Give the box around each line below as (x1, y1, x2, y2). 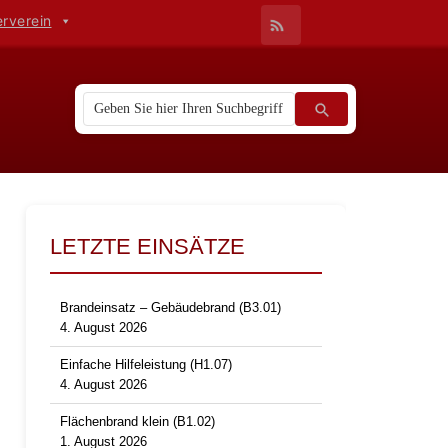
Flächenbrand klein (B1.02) (60, 414, 215, 430)
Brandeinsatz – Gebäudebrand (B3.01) (60, 300, 281, 316)
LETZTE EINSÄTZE (50, 234, 245, 260)
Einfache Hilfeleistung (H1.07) (60, 357, 232, 373)
